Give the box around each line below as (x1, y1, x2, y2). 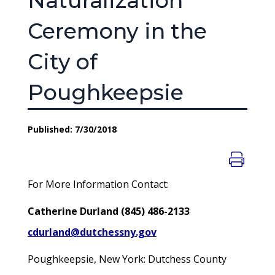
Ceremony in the (28, 18, 207, 44)
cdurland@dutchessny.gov (28, 225, 157, 239)
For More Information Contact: (28, 177, 169, 191)
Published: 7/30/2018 (28, 123, 117, 135)
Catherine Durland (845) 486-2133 (28, 204, 190, 218)
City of (28, 48, 98, 75)
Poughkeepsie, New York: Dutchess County (28, 252, 227, 266)
